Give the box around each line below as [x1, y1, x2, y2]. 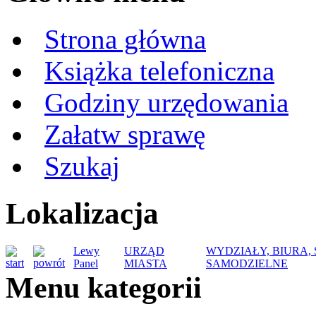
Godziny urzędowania [44, 87, 288, 119]
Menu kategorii [6, 271, 202, 305]
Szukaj [44, 151, 120, 182]
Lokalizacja [6, 197, 159, 231]
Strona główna [44, 24, 206, 55]
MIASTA [124, 257, 167, 270]
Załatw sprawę [44, 119, 205, 150]
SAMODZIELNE [206, 257, 288, 270]
